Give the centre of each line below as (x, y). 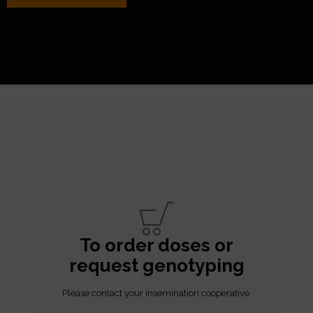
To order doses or (156, 245)
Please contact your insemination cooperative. (156, 293)
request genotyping (156, 265)
